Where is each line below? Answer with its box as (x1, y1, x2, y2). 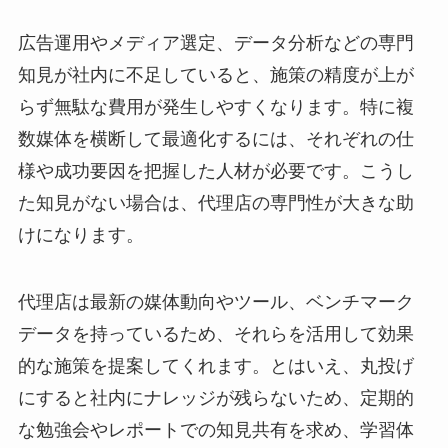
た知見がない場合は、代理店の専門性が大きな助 (17, 192, 414, 213)
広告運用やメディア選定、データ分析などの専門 (17, 32, 414, 53)
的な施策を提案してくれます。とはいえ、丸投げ (17, 356, 414, 377)
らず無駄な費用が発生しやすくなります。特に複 (17, 96, 414, 117)
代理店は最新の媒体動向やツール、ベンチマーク (17, 292, 414, 313)
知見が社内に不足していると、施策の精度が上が (17, 64, 414, 85)
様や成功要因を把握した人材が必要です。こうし (17, 160, 414, 181)
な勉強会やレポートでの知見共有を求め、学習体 (17, 420, 414, 441)
